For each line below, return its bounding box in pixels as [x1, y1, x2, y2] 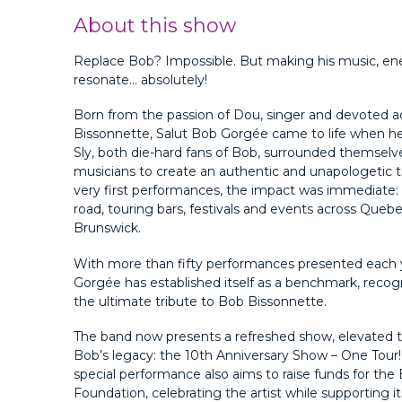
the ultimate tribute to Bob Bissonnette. [74, 293, 328, 310]
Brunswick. [74, 220, 142, 237]
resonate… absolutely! [74, 72, 208, 89]
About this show [74, 13, 237, 38]
